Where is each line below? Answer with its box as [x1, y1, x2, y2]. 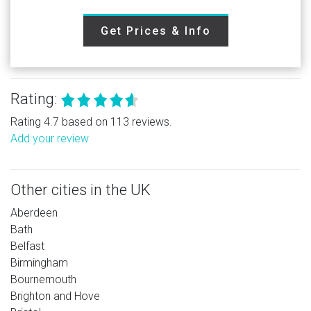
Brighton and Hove [10, 289, 100, 303]
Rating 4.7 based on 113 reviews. [10, 115, 172, 128]
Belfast [10, 239, 44, 253]
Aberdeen [10, 205, 58, 219]
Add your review [10, 131, 89, 145]
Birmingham [10, 255, 68, 269]
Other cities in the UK [10, 180, 151, 199]
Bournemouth [10, 272, 76, 286]
